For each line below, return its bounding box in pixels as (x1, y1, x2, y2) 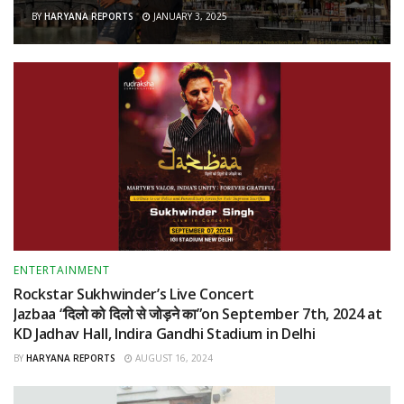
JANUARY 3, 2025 (151, 9, 227, 23)
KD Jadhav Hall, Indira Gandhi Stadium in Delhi (14, 323, 316, 344)
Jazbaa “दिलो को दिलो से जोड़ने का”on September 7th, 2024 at (14, 303, 385, 324)
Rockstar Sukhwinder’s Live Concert (14, 283, 255, 304)
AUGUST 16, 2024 (133, 351, 213, 364)
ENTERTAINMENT (14, 262, 110, 278)
